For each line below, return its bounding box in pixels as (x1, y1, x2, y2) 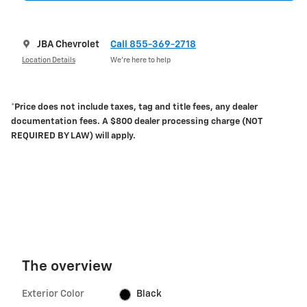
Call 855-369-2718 (110, 40, 196, 50)
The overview (22, 260, 112, 275)
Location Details (22, 56, 75, 64)
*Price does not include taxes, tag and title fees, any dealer (11, 103, 258, 112)
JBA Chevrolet (37, 40, 99, 50)
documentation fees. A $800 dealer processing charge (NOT (11, 117, 262, 127)
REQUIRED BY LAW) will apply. (11, 132, 136, 141)
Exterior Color (22, 289, 84, 299)
